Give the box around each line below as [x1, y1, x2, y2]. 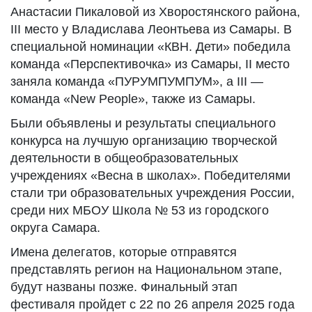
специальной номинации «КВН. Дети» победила [10, 40, 290, 54]
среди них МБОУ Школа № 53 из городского [10, 203, 269, 217]
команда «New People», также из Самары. [10, 92, 256, 106]
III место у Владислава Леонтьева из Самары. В [10, 22, 292, 36]
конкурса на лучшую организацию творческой [10, 134, 277, 148]
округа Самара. [10, 221, 100, 235]
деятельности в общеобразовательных [10, 151, 238, 165]
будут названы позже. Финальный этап [10, 280, 237, 294]
